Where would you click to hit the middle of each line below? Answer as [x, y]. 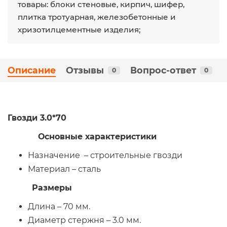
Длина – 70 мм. [59, 206]
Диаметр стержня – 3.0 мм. [84, 220]
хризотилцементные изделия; [79, 29]
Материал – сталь [64, 169]
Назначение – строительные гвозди [105, 155]
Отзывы [85, 70]
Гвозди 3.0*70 [37, 118]
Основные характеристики [82, 136]
